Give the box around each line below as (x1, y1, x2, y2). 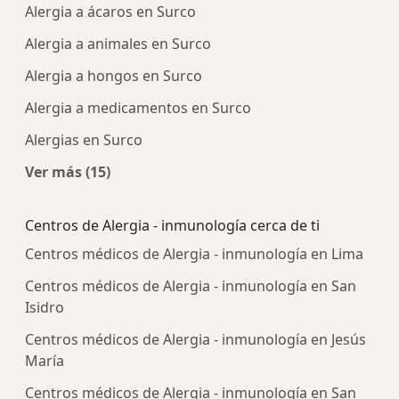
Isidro (25, 297, 64, 318)
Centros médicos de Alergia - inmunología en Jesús (25, 330, 366, 350)
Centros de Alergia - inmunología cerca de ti (25, 216, 320, 236)
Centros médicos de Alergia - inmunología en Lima (25, 244, 363, 265)
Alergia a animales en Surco (25, 34, 211, 54)
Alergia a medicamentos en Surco (25, 98, 251, 118)
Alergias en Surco (25, 130, 142, 151)
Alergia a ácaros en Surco (25, 2, 196, 22)
